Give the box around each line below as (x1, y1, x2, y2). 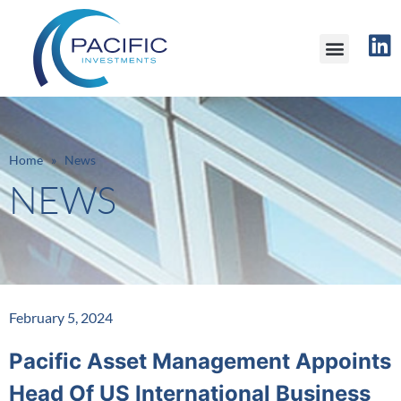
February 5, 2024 (9, 309, 113, 326)
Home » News (9, 152, 96, 167)
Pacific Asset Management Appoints (9, 348, 391, 374)
